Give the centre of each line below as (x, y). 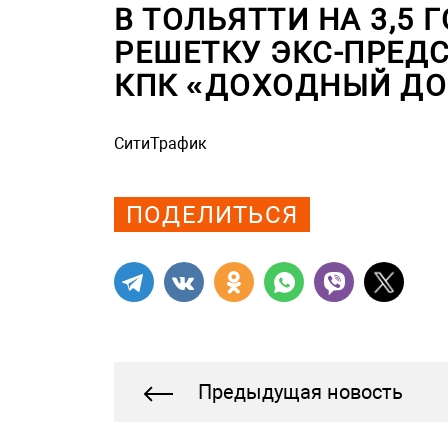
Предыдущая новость (300, 392)
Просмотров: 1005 (182, 163)
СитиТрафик (160, 144)
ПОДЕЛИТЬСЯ (212, 214)
